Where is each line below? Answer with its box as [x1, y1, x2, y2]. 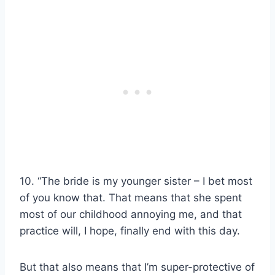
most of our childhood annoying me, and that [20, 207, 242, 220]
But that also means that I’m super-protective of [20, 260, 255, 273]
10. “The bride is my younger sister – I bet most [20, 174, 252, 187]
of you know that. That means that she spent [20, 191, 242, 204]
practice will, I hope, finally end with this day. [20, 224, 240, 237]
